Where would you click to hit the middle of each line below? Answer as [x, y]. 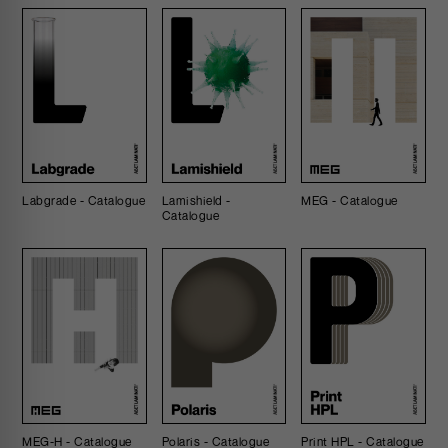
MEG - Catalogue [349, 201]
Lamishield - [196, 201]
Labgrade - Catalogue [84, 201]
